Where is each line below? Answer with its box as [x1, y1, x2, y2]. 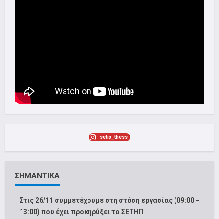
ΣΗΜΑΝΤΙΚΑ [15, 171, 60, 181]
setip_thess [99, 134, 128, 141]
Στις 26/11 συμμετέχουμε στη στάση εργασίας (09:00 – [20, 197, 200, 205]
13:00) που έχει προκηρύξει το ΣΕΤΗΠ [20, 208, 144, 216]
